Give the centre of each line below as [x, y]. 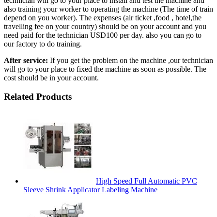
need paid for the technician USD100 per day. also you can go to [103, 35]
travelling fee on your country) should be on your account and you [105, 26]
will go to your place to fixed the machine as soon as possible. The [105, 69]
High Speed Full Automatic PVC [147, 181]
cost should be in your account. [51, 77]
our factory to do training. [43, 44]
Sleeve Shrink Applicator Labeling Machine [90, 190]
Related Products [38, 96]
